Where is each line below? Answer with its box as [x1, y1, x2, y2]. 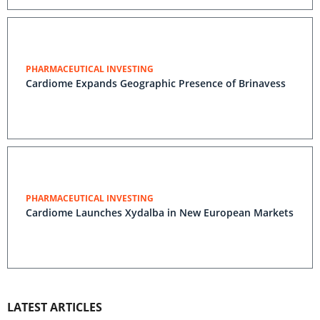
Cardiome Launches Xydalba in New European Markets [26, 206, 294, 219]
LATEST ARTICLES [7, 299, 102, 315]
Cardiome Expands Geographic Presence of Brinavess [26, 76, 286, 90]
